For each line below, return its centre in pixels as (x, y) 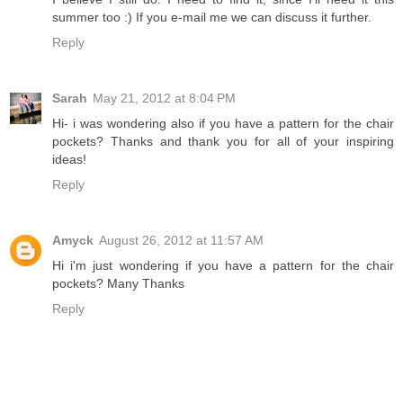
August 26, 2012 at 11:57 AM (181, 240)
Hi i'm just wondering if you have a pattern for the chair (223, 265)
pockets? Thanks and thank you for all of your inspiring (223, 141)
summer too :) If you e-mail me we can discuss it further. (212, 17)
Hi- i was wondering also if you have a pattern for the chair (223, 123)
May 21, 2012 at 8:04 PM (164, 98)
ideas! (69, 159)
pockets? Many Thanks (118, 283)
